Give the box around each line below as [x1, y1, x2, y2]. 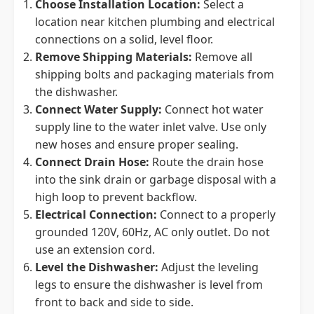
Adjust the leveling [158, 259, 259, 275]
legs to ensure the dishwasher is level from [35, 277, 263, 292]
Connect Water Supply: [35, 102, 162, 117]
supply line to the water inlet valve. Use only [35, 119, 266, 135]
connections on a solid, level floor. [35, 32, 213, 47]
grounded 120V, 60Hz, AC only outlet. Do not [35, 224, 270, 240]
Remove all [192, 49, 252, 64]
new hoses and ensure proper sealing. [35, 137, 238, 152]
